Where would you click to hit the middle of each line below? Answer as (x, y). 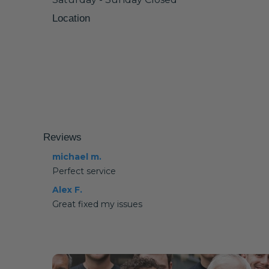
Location (71, 18)
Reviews (62, 137)
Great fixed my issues (97, 204)
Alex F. (67, 190)
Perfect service (84, 171)
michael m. (77, 157)
